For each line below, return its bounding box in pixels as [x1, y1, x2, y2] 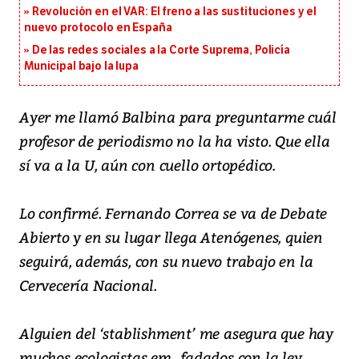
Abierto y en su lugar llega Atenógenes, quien [19, 227, 323, 248]
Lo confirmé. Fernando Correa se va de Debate [19, 203, 328, 224]
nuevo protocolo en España [24, 21, 172, 35]
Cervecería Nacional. [19, 275, 158, 296]
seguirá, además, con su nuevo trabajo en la [19, 251, 313, 272]
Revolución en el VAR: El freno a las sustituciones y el [31, 5, 317, 19]
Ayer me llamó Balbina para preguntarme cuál [19, 107, 337, 127]
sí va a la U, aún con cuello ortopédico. [19, 155, 276, 175]
